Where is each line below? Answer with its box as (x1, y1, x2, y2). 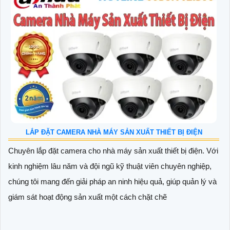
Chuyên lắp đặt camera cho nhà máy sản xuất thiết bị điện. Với (8, 146, 218, 156)
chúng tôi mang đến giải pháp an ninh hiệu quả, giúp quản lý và (8, 177, 217, 186)
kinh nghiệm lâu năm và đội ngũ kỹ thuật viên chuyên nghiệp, (8, 162, 212, 171)
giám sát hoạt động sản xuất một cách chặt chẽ (8, 193, 167, 202)
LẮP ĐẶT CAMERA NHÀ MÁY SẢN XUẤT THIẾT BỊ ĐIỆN (25, 128, 202, 137)
